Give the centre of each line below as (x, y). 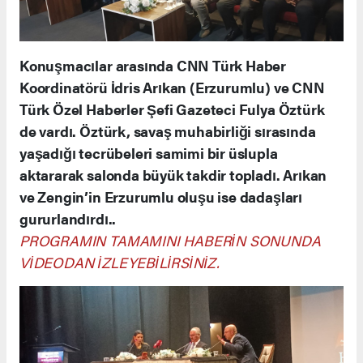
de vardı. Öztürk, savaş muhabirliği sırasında (168, 131)
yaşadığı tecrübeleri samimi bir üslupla (149, 153)
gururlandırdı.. (68, 219)
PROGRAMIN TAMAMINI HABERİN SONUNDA (170, 241)
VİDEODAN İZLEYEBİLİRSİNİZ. (120, 263)
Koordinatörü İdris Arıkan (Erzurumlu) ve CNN (172, 88)
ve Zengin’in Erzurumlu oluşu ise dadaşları (161, 197)
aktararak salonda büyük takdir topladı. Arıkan (173, 175)
